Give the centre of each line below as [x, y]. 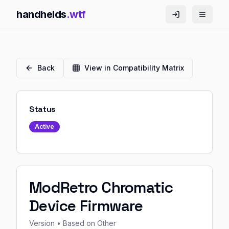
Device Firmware [86, 206]
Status [43, 109]
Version [43, 223]
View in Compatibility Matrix [134, 68]
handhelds [41, 14]
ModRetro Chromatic [101, 187]
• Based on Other [86, 223]
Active [44, 127]
